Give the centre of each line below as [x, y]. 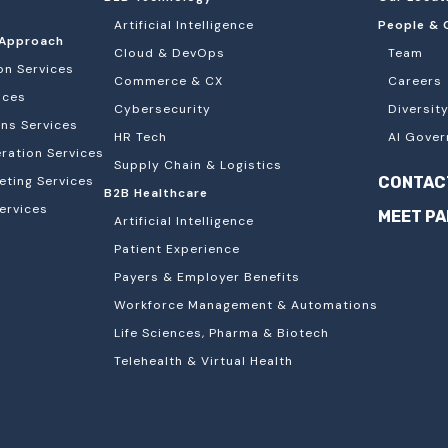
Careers [415, 81]
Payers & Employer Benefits [207, 277]
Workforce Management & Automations [246, 305]
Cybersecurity [162, 109]
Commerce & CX [168, 81]
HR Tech [140, 137]
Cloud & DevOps [169, 53]
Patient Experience [177, 249]
